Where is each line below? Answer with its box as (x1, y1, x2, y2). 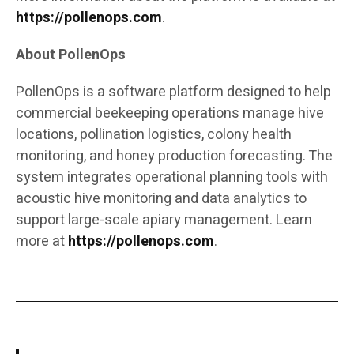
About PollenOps (16, 44, 126, 66)
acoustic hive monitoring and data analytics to (16, 188, 307, 210)
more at (16, 231, 65, 253)
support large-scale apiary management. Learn (16, 209, 312, 232)
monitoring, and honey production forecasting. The (16, 145, 333, 168)
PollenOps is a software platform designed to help (16, 81, 331, 104)
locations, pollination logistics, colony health (16, 124, 292, 146)
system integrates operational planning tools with (16, 167, 328, 189)
